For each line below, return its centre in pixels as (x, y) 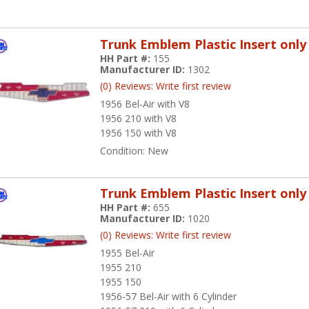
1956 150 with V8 (139, 132)
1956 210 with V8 (139, 118)
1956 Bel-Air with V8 (145, 103)
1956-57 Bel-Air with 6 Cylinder (169, 297)
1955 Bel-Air (128, 253)
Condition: (124, 150)
